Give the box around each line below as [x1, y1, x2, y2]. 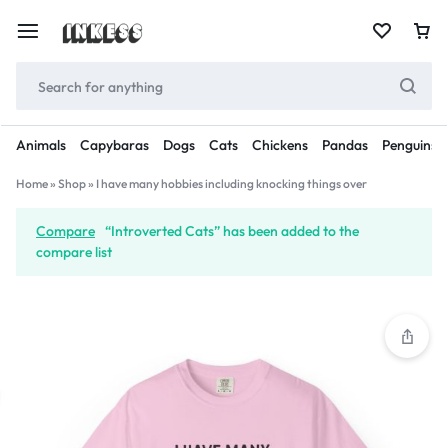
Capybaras [80, 136, 149, 154]
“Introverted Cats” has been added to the [105, 222, 359, 240]
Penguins [382, 136, 437, 154]
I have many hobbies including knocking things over [96, 176, 367, 191]
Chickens [252, 136, 308, 154]
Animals [16, 136, 66, 154]
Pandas [322, 136, 368, 154]
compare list [36, 243, 112, 261]
